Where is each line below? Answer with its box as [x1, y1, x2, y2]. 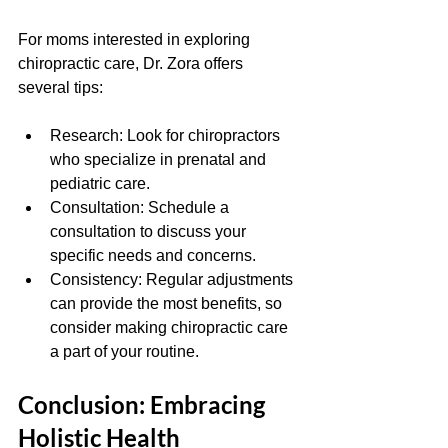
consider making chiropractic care [50, 319, 292, 336]
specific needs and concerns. [50, 247, 256, 264]
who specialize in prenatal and [50, 151, 270, 168]
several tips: [18, 79, 103, 96]
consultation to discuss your [50, 223, 250, 240]
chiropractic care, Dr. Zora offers [18, 55, 247, 72]
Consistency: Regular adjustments [50, 271, 297, 288]
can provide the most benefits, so [50, 295, 286, 312]
